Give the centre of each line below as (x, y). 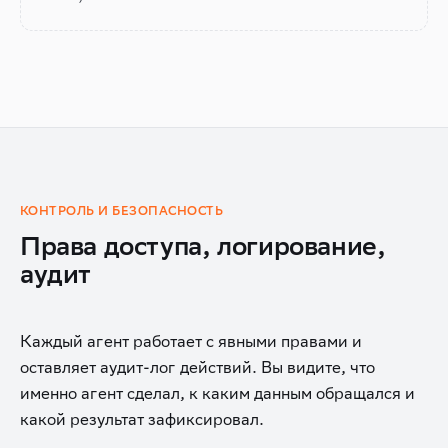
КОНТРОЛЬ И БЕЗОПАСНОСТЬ (122, 210)
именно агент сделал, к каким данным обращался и (217, 393)
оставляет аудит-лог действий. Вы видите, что (197, 367)
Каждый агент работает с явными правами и (191, 341)
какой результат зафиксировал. (142, 419)
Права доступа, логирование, (203, 245)
